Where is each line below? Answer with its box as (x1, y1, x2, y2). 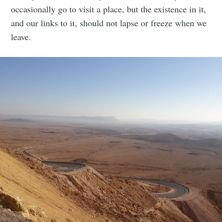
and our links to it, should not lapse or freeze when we (11, 17, 207, 29)
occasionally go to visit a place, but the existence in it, (11, 3, 207, 15)
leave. (11, 31, 32, 43)
